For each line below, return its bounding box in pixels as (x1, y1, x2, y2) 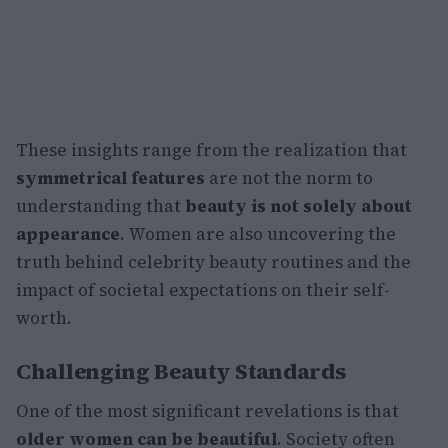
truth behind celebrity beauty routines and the (16, 250, 411, 275)
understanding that (16, 194, 185, 219)
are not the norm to (205, 166, 373, 191)
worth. (16, 306, 72, 331)
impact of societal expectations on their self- (16, 278, 390, 303)
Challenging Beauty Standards (16, 356, 347, 387)
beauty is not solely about (185, 194, 412, 219)
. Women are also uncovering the (120, 222, 396, 247)
